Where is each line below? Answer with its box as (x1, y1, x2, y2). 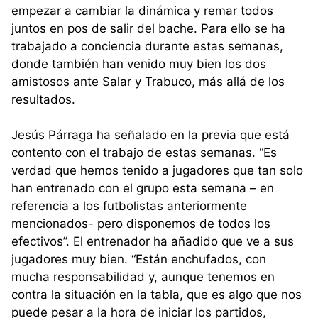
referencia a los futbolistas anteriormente (11, 199, 247, 214)
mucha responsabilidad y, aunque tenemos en (11, 270, 275, 285)
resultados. (11, 92, 75, 106)
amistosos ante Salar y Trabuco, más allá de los (11, 74, 285, 89)
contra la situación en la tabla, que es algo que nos (11, 287, 302, 302)
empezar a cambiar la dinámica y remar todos (11, 3, 273, 18)
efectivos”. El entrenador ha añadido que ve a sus (11, 234, 294, 249)
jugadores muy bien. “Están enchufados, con (11, 252, 266, 267)
